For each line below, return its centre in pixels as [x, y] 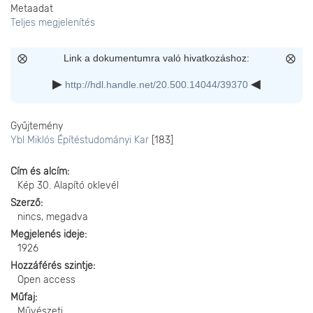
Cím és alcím [39, 172]
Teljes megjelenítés [53, 23]
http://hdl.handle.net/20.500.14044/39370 [156, 85]
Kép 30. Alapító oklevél [68, 185]
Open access [46, 280]
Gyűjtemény [37, 126]
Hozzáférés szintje [52, 266]
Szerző [26, 203]
